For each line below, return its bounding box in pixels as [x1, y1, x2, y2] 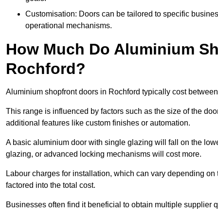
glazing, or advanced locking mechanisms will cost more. [6, 150, 203, 159]
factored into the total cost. [6, 181, 97, 190]
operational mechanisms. [25, 21, 112, 30]
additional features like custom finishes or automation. [6, 119, 190, 127]
